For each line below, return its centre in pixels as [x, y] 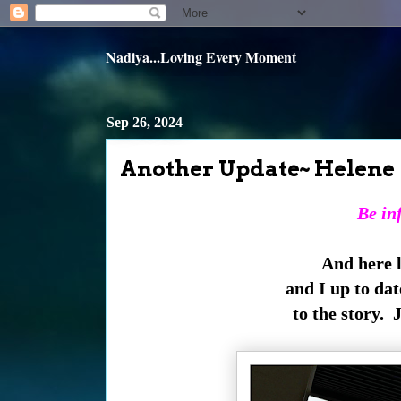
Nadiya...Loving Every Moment [201, 57]
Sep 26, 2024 [145, 122]
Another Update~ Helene [257, 169]
